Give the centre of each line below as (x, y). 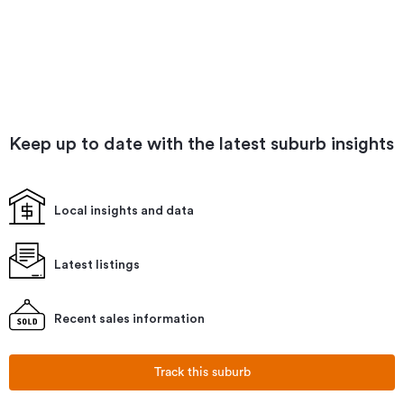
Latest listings (97, 265)
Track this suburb (202, 372)
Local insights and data (124, 211)
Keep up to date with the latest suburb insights (202, 144)
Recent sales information (129, 319)
